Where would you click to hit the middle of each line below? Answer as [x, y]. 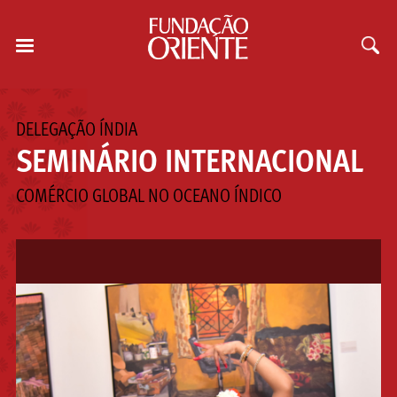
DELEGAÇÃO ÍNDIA [76, 131]
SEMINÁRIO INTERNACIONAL [189, 163]
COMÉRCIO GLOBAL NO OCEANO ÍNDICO [148, 197]
